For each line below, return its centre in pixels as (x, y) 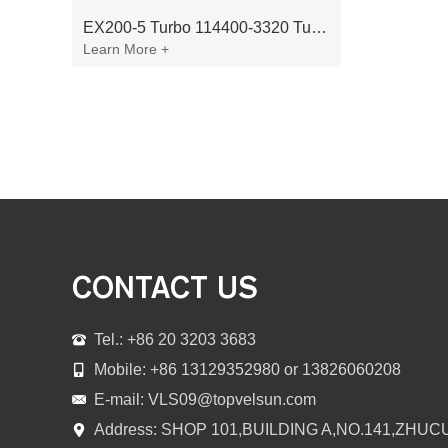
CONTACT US (165, 287)
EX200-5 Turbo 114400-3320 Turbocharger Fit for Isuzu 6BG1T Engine (319, 27)
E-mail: (121, 399)
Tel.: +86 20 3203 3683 (175, 339)
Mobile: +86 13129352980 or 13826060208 (247, 369)
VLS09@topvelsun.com (232, 399)
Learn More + (126, 49)
